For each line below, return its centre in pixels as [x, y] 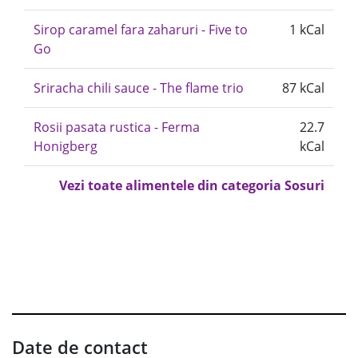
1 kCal [307, 30]
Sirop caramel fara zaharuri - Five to [141, 30]
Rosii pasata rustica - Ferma [117, 127]
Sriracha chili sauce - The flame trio [139, 88]
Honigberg [66, 146]
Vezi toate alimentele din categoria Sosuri [192, 185]
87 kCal [303, 88]
